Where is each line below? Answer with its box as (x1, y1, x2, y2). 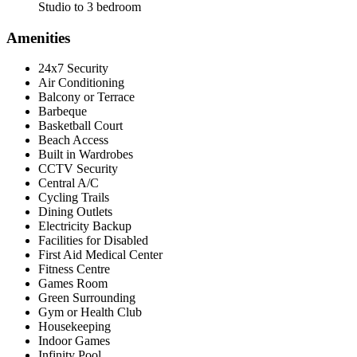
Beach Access (38, 133, 108, 147)
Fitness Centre (38, 262, 110, 277)
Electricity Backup (38, 219, 131, 233)
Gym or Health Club (38, 305, 142, 320)
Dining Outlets (38, 205, 112, 219)
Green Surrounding (38, 291, 135, 305)
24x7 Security (38, 61, 108, 76)
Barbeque (38, 104, 87, 119)
